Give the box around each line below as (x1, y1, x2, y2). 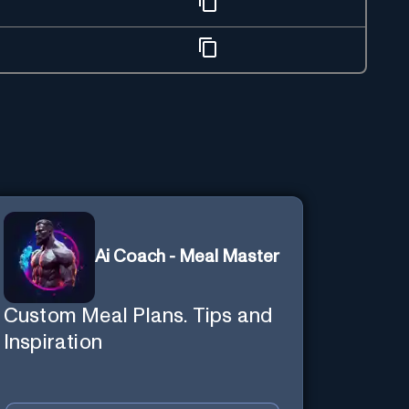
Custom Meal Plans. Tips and (3, 305, 273, 327)
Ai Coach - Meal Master (94, 248, 279, 267)
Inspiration (3, 331, 103, 353)
